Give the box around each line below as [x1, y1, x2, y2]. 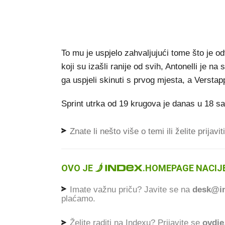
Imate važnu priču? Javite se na [67, 184, 192, 194]
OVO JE [61, 162, 95, 173]
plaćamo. [61, 194, 95, 204]
